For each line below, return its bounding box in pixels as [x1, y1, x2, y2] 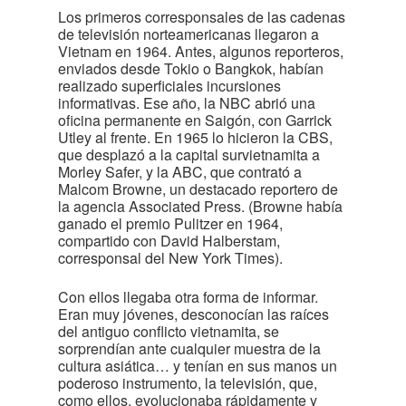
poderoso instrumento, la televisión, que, [58, 372, 317, 393]
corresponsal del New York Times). [58, 247, 283, 268]
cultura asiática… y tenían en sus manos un [58, 355, 337, 376]
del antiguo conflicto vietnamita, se [58, 321, 279, 342]
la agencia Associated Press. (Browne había [58, 196, 343, 217]
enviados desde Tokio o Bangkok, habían [58, 58, 324, 79]
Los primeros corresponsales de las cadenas [58, 6, 345, 27]
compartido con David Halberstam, [58, 230, 280, 251]
